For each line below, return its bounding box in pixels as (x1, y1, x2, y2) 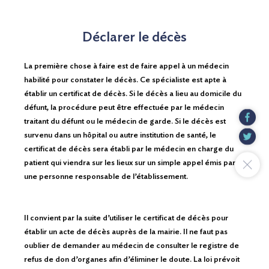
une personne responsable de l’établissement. (24, 172, 188, 181)
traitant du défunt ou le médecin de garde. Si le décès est (24, 117, 226, 125)
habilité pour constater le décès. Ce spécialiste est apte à (24, 76, 226, 84)
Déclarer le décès (82, 30, 187, 44)
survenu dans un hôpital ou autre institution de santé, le (24, 131, 216, 139)
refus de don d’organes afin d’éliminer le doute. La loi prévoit (24, 255, 240, 264)
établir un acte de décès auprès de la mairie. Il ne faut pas (24, 228, 228, 236)
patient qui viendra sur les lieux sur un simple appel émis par (24, 159, 235, 167)
